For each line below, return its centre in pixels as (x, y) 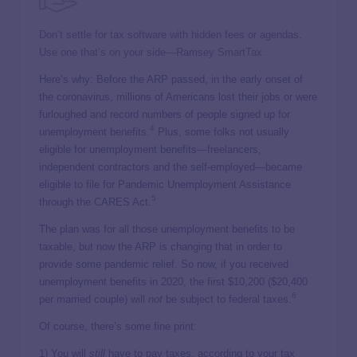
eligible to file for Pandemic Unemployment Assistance (165, 185)
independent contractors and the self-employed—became (171, 167)
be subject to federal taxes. (227, 300)
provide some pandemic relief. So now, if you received (164, 265)
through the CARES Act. (95, 202)
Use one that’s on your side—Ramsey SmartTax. (152, 53)
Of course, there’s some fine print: (118, 327)
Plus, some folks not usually (222, 132)
